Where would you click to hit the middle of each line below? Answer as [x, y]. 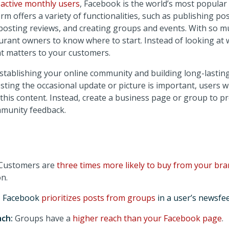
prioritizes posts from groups [98, 198]
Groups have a [43, 218]
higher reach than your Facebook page [147, 218]
